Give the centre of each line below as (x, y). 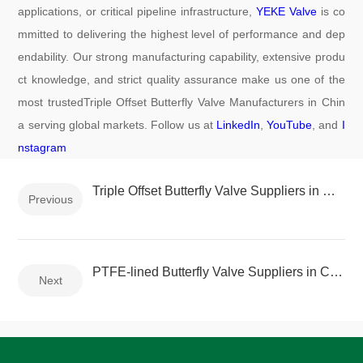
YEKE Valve (286, 12)
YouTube (290, 125)
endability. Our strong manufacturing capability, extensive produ (181, 57)
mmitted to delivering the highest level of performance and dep (181, 34)
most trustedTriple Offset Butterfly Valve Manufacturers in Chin (181, 102)
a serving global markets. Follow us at (117, 125)
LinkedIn (238, 125)
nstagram (43, 148)
